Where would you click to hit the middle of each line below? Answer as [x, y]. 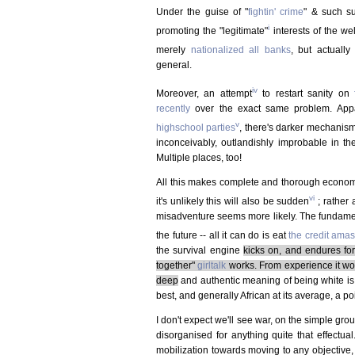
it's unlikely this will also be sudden [233, 201]
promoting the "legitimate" [212, 31]
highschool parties [196, 127]
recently [173, 108]
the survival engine [200, 250]
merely [174, 50]
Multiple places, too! [199, 157]
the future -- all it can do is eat [223, 235]
